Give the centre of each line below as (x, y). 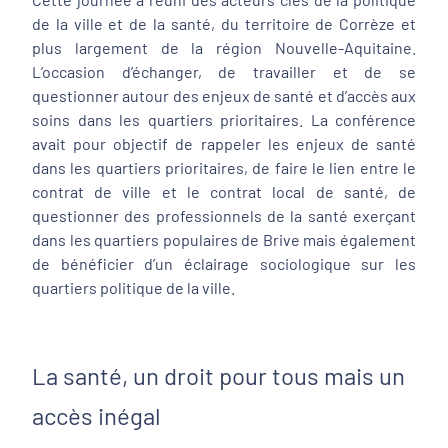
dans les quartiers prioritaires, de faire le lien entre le (224, 167)
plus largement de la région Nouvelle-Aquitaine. (224, 47)
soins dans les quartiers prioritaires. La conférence (224, 119)
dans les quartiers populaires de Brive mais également (224, 239)
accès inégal (96, 415)
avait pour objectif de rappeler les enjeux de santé (224, 143)
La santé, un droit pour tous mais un (218, 375)
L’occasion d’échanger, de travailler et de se (224, 71)
